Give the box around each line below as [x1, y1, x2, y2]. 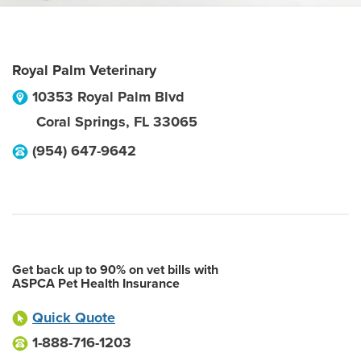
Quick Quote [32, 309, 115, 326]
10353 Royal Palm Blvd [32, 88, 185, 106]
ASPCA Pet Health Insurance [12, 276, 180, 292]
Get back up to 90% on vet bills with [12, 262, 218, 278]
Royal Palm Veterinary [12, 61, 156, 79]
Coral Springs [36, 113, 126, 131]
